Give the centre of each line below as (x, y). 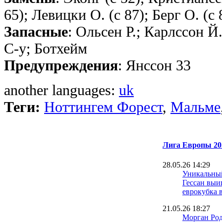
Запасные (36, 32)
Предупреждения (61, 65)
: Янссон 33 (154, 65)
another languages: (61, 90)
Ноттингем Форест (103, 107)
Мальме (195, 107)
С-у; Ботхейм (46, 49)
